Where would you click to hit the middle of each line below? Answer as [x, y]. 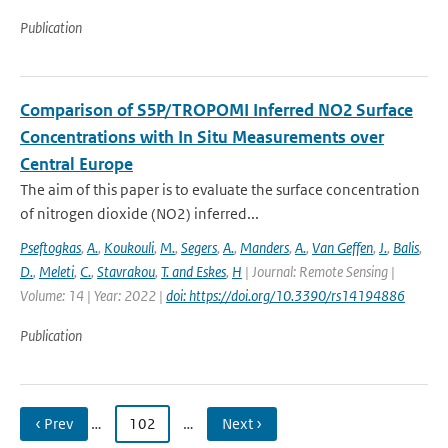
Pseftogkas [50, 247]
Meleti [56, 271]
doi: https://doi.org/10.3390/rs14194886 [285, 295]
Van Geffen [342, 247]
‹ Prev [54, 423]
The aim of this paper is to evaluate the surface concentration [220, 189]
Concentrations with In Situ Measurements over [202, 137]
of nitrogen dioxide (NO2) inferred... [139, 213]
